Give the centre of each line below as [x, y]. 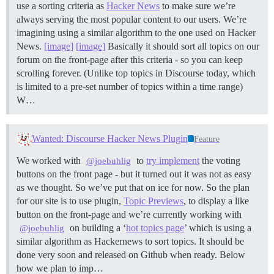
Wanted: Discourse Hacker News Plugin [109, 138]
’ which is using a [218, 228]
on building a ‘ [97, 228]
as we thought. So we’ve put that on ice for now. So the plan [133, 187]
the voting [220, 160]
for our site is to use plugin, [70, 201]
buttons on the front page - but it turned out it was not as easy [134, 174]
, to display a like [216, 201]
